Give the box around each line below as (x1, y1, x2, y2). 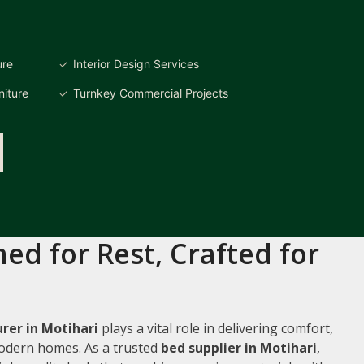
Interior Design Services (73, 56, 199, 71)
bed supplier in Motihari (161, 338, 317, 357)
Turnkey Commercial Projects (73, 85, 228, 100)
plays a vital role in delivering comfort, (98, 318, 333, 337)
